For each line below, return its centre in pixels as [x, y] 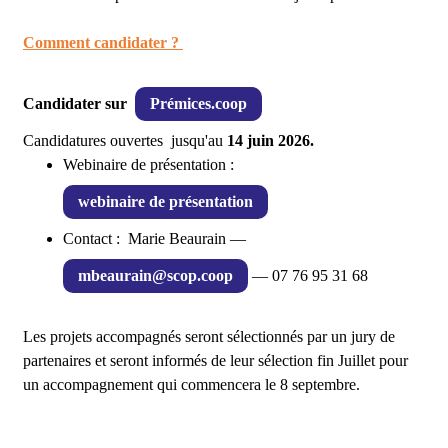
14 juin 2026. [270, 140]
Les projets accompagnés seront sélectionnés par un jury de [209, 336]
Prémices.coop [198, 103]
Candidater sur [75, 103]
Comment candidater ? [103, 42]
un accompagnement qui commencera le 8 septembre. [193, 384]
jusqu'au [199, 140]
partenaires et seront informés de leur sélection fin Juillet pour [215, 360]
